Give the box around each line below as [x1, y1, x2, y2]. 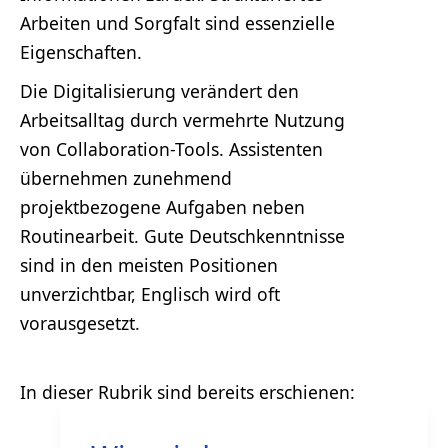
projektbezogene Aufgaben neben [20, 194, 305, 219]
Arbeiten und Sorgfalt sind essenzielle [20, 10, 335, 35]
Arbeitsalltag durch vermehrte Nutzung [20, 107, 345, 132]
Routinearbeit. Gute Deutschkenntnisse [20, 223, 345, 248]
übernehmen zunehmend [20, 165, 232, 190]
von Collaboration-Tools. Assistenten [20, 136, 323, 161]
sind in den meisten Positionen [20, 252, 278, 277]
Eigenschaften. [20, 39, 142, 64]
